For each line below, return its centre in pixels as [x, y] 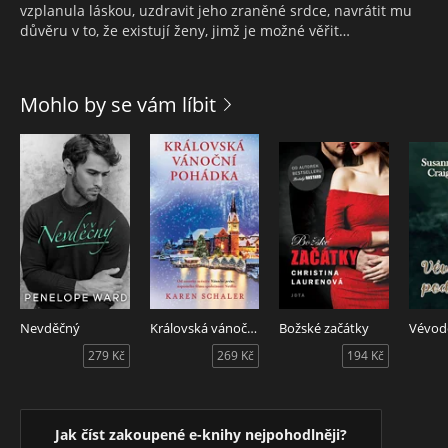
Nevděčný [50, 328]
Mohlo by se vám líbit [118, 104]
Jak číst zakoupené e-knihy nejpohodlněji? [201, 435]
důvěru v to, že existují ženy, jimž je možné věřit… [185, 30]
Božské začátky [324, 328]
